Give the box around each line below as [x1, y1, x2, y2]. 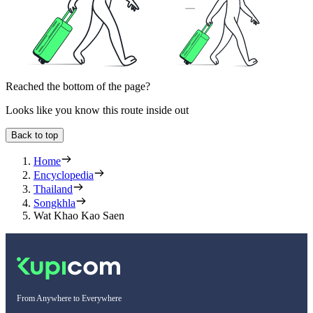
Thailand [34, 183, 73, 196]
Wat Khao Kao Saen [34, 210, 124, 222]
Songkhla [34, 197, 75, 210]
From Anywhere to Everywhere [17, 293, 122, 304]
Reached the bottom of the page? [6, 80, 150, 93]
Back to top [11, 130, 58, 141]
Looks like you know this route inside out [6, 104, 189, 117]
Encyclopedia [34, 169, 94, 182]
